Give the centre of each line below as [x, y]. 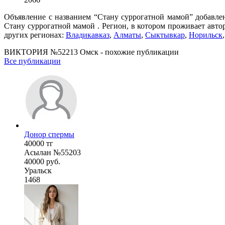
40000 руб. [42, 161]
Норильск [206, 35]
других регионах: [35, 35]
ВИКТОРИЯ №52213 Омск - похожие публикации [91, 52]
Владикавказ [88, 35]
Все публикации [32, 61]
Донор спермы [49, 134]
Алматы [127, 35]
